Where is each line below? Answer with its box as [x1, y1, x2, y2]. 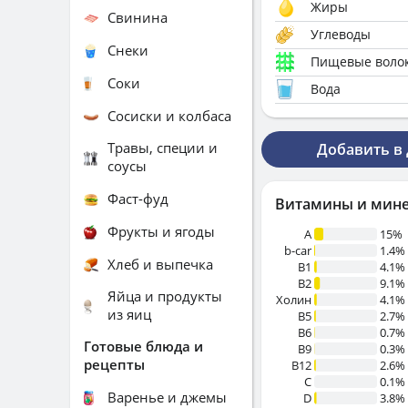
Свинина [107, 7, 168, 26]
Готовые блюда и [84, 337, 203, 355]
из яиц [107, 305, 151, 323]
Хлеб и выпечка [107, 254, 213, 273]
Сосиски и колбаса [107, 106, 231, 125]
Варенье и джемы [107, 387, 227, 406]
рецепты [84, 355, 145, 373]
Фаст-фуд [107, 189, 168, 208]
